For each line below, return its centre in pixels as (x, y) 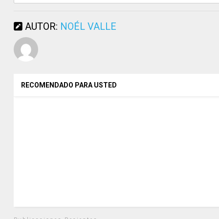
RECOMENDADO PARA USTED (69, 85)
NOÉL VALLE (88, 26)
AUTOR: (42, 26)
